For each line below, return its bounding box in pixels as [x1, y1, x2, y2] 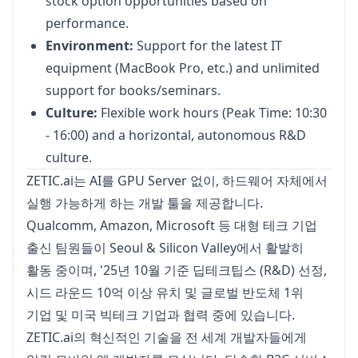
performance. [46, 14, 129, 32]
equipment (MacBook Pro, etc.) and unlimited [46, 59, 320, 77]
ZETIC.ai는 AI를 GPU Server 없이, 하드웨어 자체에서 [26, 172, 328, 189]
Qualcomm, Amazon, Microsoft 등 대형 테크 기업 [26, 217, 317, 234]
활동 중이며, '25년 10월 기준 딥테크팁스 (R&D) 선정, [26, 261, 327, 279]
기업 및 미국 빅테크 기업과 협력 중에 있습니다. [26, 306, 295, 324]
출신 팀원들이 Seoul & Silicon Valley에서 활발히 [26, 239, 304, 257]
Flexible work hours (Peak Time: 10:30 [97, 104, 327, 121]
